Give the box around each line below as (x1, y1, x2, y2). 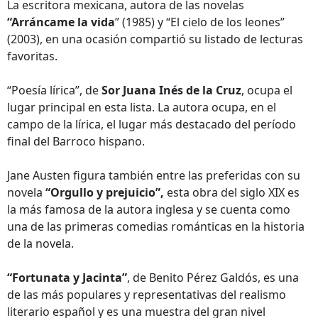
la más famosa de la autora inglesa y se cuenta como (7, 202, 290, 217)
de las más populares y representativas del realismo (7, 287, 286, 302)
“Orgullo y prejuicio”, (45, 185, 164, 200)
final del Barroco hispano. (7, 133, 145, 149)
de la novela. (7, 236, 74, 251)
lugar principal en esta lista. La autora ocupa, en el (7, 99, 276, 115)
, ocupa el (241, 82, 292, 98)
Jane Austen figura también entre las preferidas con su (7, 168, 300, 183)
